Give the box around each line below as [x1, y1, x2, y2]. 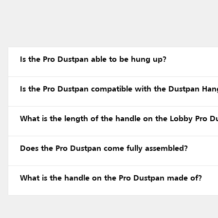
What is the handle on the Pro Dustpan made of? [20, 174, 202, 182]
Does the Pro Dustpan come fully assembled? [20, 145, 188, 153]
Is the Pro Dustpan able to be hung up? [20, 55, 167, 64]
